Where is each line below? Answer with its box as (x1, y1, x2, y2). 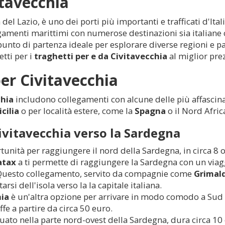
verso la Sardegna (71, 124, 180, 141)
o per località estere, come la (19, 104, 135, 117)
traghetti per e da (34, 50, 110, 62)
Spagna (135, 104, 166, 117)
